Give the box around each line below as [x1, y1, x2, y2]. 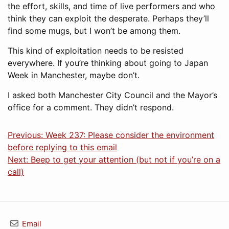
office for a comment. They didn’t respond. [8, 102, 174, 112]
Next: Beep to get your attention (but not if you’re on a [8, 154, 220, 165]
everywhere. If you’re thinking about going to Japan [8, 58, 208, 68]
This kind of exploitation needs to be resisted [8, 45, 184, 56]
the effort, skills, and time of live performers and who [8, 1, 215, 11]
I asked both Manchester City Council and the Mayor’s [8, 90, 217, 100]
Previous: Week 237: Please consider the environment [8, 130, 214, 140]
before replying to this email [8, 142, 117, 152]
